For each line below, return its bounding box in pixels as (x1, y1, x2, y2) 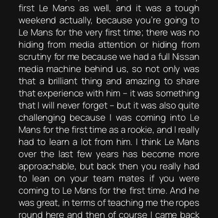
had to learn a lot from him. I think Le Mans (18, 135, 200, 148)
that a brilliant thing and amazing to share (18, 74, 200, 88)
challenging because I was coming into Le (18, 111, 200, 124)
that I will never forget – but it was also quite (18, 99, 200, 112)
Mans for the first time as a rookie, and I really (18, 123, 200, 136)
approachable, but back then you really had (18, 160, 200, 173)
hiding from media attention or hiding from (18, 38, 200, 51)
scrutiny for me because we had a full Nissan (18, 50, 200, 63)
